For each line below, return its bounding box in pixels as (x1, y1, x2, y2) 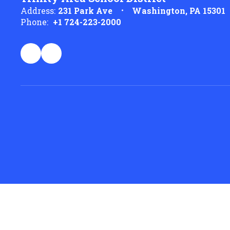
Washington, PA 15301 (132, 5, 225, 16)
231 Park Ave (58, 5, 112, 16)
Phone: (21, 16, 48, 27)
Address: (21, 5, 55, 16)
